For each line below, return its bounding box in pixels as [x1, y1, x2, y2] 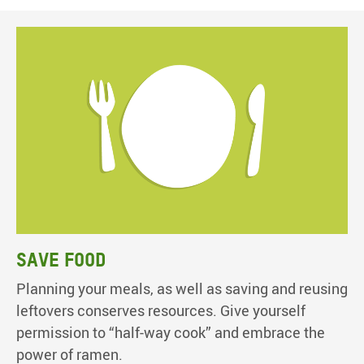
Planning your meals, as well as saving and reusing [16, 279, 348, 299]
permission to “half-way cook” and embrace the [16, 323, 325, 343]
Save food [16, 248, 106, 272]
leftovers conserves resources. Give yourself [16, 301, 305, 321]
